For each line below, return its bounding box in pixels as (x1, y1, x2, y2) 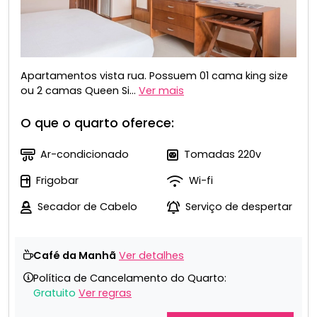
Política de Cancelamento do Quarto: (33, 271, 226, 286)
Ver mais (139, 83, 184, 98)
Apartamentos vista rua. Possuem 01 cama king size (21, 69, 288, 83)
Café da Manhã (33, 248, 116, 263)
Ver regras (79, 286, 132, 301)
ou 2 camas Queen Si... (21, 83, 136, 98)
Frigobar (36, 173, 79, 188)
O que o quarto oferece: (21, 114, 174, 132)
